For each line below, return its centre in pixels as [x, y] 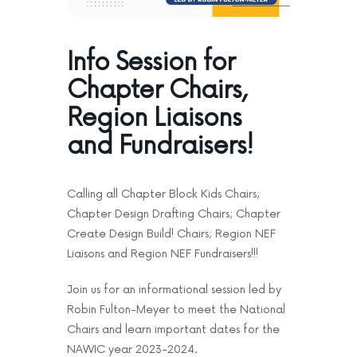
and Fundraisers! [160, 147]
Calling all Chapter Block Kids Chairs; [163, 194]
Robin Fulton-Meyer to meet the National [176, 310]
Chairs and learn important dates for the [173, 330]
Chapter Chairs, [156, 91]
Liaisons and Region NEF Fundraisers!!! [163, 254]
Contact [41, 53]
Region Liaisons [154, 119]
